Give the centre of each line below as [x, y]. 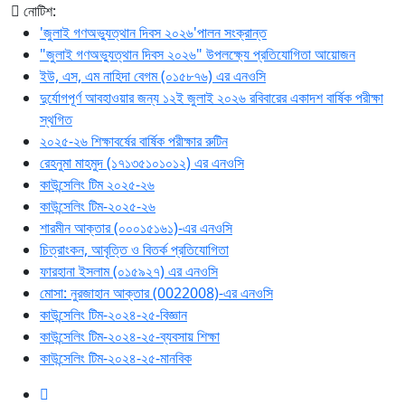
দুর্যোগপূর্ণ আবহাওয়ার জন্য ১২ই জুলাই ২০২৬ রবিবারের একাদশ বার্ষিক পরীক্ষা [212, 98]
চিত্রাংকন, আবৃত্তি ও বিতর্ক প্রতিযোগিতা [134, 250]
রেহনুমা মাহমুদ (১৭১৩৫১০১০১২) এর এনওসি [142, 163]
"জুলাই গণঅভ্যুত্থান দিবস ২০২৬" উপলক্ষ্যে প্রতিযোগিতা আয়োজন [198, 54]
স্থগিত [56, 119]
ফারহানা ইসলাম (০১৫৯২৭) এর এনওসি [129, 271]
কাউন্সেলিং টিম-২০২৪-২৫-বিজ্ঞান [113, 315]
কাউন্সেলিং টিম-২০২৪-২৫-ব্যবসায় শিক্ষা [130, 336]
